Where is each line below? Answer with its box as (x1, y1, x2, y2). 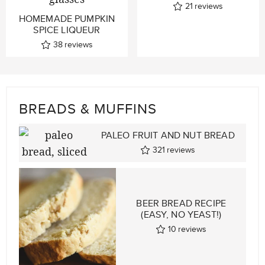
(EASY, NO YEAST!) (141, 208, 222, 222)
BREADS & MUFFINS (19, 98, 157, 118)
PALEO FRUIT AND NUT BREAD (101, 128, 235, 142)
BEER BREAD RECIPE (136, 196, 227, 211)
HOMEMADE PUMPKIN (18, 12, 115, 25)
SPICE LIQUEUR (33, 23, 101, 37)
